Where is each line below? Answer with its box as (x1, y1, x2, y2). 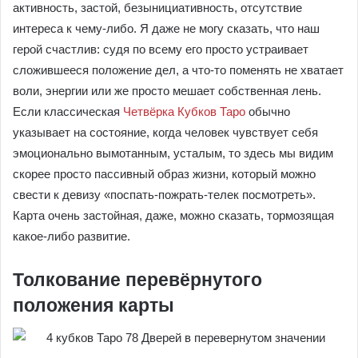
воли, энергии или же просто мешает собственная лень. (13, 84, 321, 97)
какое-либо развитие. (13, 229, 130, 243)
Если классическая (13, 105, 123, 118)
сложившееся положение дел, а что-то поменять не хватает (13, 63, 344, 77)
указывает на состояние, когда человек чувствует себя (13, 125, 318, 139)
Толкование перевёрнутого (13, 269, 262, 290)
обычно (245, 105, 290, 118)
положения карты (13, 295, 174, 316)
